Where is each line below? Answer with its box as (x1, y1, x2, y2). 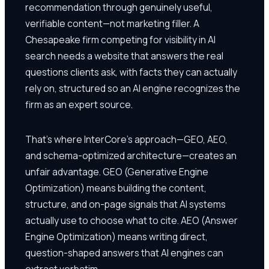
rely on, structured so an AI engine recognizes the (25, 81, 240, 95)
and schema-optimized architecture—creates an (25, 148, 237, 162)
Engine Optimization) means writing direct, (25, 229, 208, 243)
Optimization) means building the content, (25, 181, 207, 195)
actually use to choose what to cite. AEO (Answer (25, 213, 238, 227)
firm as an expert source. (25, 97, 133, 111)
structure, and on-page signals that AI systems (25, 197, 226, 211)
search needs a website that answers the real (25, 49, 223, 62)
